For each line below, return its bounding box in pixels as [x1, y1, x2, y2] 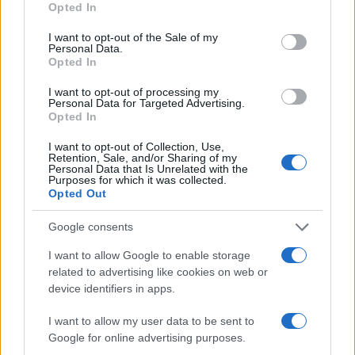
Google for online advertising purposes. [48, 330, 246, 344]
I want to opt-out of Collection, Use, [48, 139, 224, 153]
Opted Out [48, 186, 107, 200]
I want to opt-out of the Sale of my [48, 30, 218, 44]
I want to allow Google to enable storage [48, 248, 250, 261]
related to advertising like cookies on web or [48, 265, 268, 278]
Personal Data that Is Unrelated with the [48, 162, 248, 175]
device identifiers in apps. [48, 281, 175, 295]
